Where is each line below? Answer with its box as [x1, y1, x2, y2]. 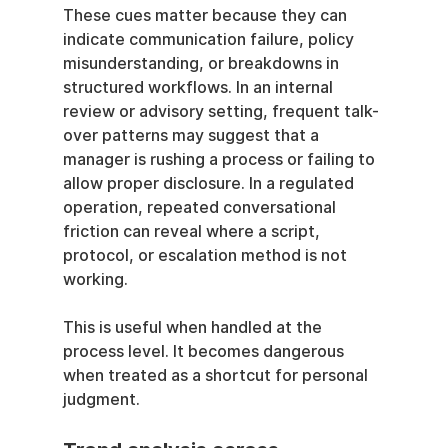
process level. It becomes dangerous [62, 341, 348, 361]
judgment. [62, 389, 140, 409]
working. [62, 269, 128, 289]
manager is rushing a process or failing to [62, 149, 379, 169]
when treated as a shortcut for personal [62, 365, 372, 385]
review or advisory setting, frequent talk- [62, 101, 379, 121]
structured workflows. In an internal [62, 77, 337, 97]
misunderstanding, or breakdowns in [62, 53, 343, 73]
